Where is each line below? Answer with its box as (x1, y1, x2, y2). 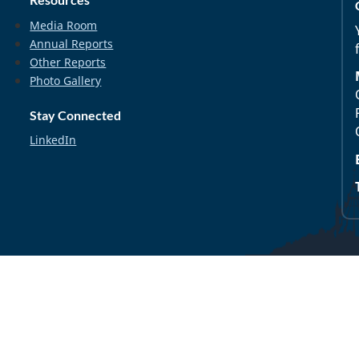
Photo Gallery (30, 72, 102, 88)
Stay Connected (30, 107, 122, 123)
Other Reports (30, 54, 107, 70)
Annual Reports (30, 35, 114, 51)
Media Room (30, 17, 98, 33)
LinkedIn (30, 132, 77, 147)
